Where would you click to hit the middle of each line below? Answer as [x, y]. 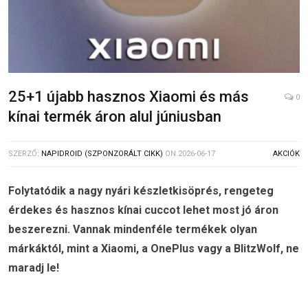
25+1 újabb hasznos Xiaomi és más [129, 97]
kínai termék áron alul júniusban [115, 117]
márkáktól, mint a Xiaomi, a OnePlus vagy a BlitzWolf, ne [154, 249]
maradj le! [34, 268]
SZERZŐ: [25, 154]
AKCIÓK [286, 154]
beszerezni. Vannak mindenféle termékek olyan [133, 230]
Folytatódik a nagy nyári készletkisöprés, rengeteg [141, 191]
